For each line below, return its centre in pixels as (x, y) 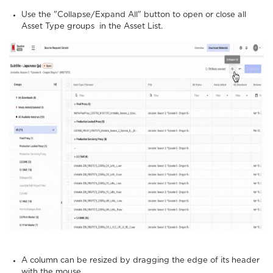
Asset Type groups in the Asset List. (93, 26)
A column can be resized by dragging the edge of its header (140, 260)
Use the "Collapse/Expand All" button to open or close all (134, 15)
